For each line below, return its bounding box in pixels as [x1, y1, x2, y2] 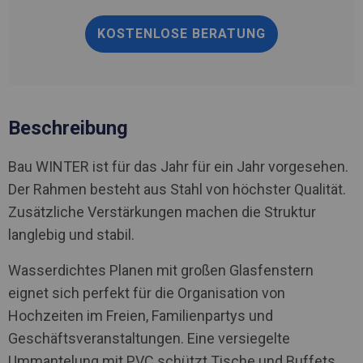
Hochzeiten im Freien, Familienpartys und [8, 306, 273, 324]
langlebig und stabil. [8, 225, 135, 243]
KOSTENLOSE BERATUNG [97, 25, 266, 41]
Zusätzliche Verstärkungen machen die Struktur [8, 203, 316, 220]
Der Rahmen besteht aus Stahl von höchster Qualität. [8, 180, 346, 198]
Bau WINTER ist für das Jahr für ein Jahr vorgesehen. [8, 157, 348, 175]
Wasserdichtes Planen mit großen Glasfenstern [8, 261, 314, 279]
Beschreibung [8, 116, 128, 139]
